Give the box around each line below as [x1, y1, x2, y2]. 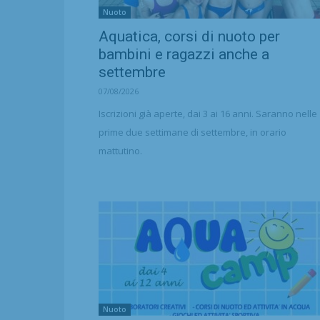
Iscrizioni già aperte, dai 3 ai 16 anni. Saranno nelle [99, 107, 317, 120]
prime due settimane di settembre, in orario [99, 126, 286, 139]
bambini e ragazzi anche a [99, 46, 269, 63]
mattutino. [99, 144, 142, 157]
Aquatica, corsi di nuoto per [99, 28, 280, 45]
